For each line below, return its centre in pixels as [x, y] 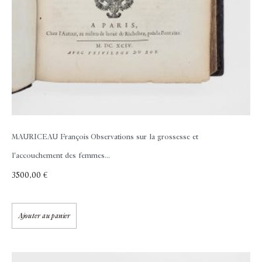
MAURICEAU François [50, 137]
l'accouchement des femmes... [61, 156]
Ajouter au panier [44, 216]
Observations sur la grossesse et [144, 137]
